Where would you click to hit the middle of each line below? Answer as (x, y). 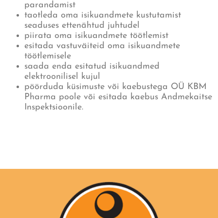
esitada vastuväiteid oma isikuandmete (102, 46)
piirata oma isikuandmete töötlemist (96, 36)
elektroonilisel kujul (62, 77)
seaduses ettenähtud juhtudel (82, 26)
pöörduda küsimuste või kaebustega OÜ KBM (116, 87)
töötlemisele (48, 56)
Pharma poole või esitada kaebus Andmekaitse (118, 97)
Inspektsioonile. (54, 108)
